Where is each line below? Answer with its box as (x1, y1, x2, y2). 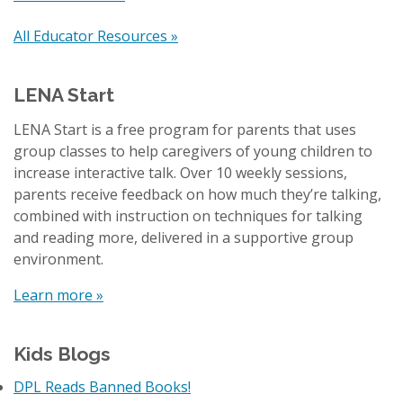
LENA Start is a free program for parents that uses (13, 119, 356, 139)
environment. (13, 248, 103, 269)
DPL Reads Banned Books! (13, 376, 191, 397)
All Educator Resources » (13, 25, 178, 46)
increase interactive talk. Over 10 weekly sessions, (13, 162, 347, 183)
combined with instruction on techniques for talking (13, 205, 363, 226)
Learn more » (13, 284, 103, 305)
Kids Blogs (13, 342, 111, 365)
